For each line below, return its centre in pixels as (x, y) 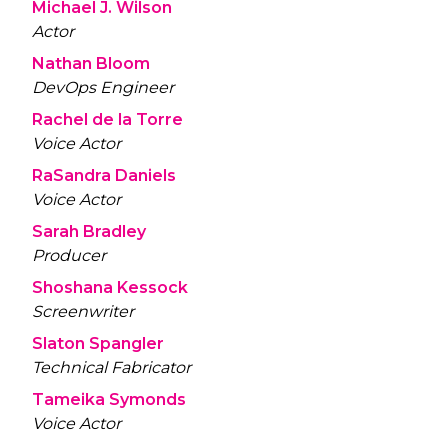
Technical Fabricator (111, 367)
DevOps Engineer (103, 87)
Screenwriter (83, 311)
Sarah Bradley (89, 231)
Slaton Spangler (98, 343)
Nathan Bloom (91, 63)
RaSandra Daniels (104, 175)
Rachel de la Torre (107, 119)
